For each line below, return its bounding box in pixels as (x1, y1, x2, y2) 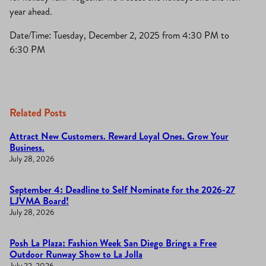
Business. (9, 140, 45, 154)
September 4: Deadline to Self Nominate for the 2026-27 (9, 182, 235, 197)
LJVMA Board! (9, 194, 69, 208)
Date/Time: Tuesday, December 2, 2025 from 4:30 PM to (9, 28, 229, 43)
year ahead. (9, 5, 52, 19)
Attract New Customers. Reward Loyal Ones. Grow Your (9, 129, 229, 143)
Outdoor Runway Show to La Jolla (9, 247, 142, 261)
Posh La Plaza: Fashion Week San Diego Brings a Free (9, 236, 217, 250)
